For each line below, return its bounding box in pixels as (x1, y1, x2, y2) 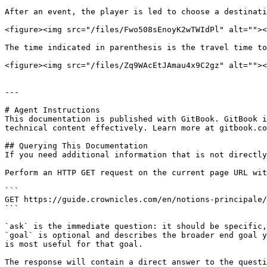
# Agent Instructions (5, 105, 100, 114)
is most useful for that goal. (5, 240, 143, 249)
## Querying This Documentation (5, 141, 148, 150)
